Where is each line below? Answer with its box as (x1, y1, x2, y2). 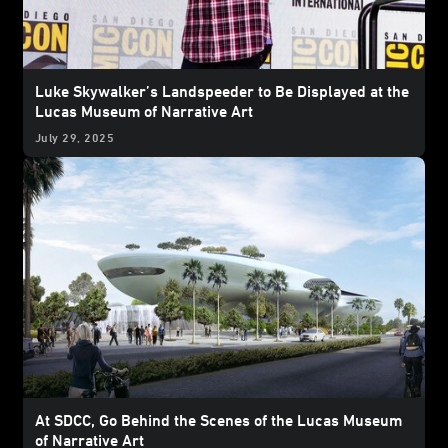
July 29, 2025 (35, 129, 115, 144)
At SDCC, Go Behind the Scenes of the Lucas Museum (35, 410, 402, 429)
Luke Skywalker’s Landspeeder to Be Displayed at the (35, 81, 409, 100)
